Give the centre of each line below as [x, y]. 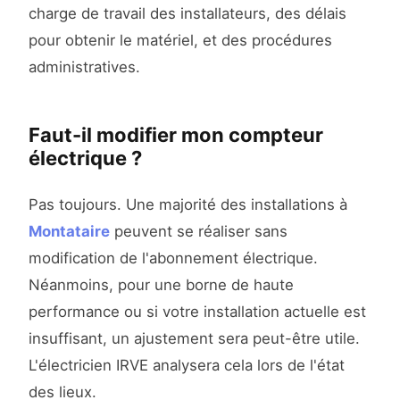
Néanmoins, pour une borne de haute [161, 285]
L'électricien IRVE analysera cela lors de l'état [187, 366]
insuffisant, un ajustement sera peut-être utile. [194, 339]
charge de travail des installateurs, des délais [187, 14]
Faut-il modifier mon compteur [176, 135]
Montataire [69, 232]
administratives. [84, 67]
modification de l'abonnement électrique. [173, 258]
